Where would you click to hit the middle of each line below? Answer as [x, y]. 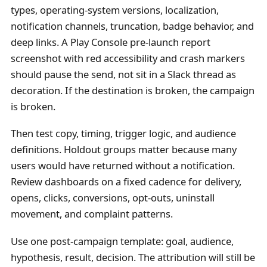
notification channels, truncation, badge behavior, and [132, 26]
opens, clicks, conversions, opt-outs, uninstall [112, 198]
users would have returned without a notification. [122, 166]
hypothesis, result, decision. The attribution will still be [133, 257]
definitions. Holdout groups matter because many [123, 150]
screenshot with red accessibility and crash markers [128, 58]
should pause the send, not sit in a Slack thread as [123, 74]
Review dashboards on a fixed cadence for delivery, [126, 182]
